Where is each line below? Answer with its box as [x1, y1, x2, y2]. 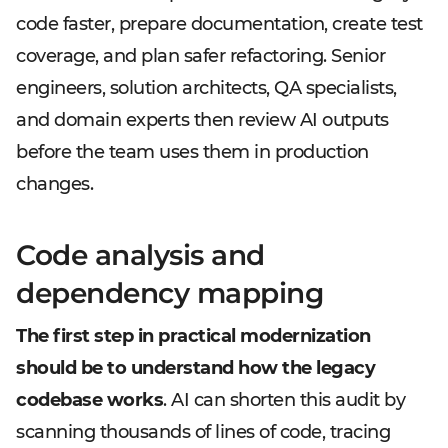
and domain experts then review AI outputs [16, 109, 389, 131]
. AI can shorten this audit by [163, 389, 405, 411]
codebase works [16, 389, 163, 411]
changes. [16, 173, 93, 195]
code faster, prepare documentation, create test [16, 13, 423, 35]
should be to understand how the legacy [16, 357, 375, 379]
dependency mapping [16, 276, 323, 310]
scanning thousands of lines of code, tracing [16, 421, 390, 443]
